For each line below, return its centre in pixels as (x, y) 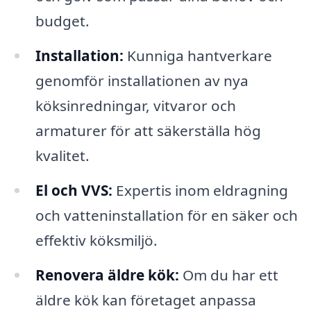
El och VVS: (74, 190)
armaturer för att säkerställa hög (148, 130)
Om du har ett (228, 275)
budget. (62, 21)
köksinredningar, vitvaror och (135, 105)
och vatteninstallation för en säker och (166, 215)
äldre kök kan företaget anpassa (145, 300)
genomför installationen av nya (142, 80)
